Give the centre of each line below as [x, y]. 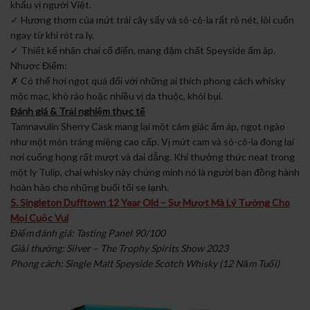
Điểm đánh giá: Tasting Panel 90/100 [88, 233]
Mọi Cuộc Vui [39, 218]
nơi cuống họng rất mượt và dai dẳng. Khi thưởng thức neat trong [153, 157]
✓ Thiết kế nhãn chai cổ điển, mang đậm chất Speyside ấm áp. [143, 51]
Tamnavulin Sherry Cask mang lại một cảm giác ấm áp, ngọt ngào [148, 127]
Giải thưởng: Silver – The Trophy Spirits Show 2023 [119, 248]
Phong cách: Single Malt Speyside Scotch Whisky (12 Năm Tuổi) [145, 264]
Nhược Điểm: [39, 66]
